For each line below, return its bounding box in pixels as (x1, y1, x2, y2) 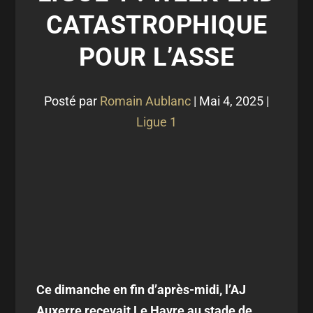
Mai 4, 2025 (199, 94, 263, 108)
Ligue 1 (136, 115, 177, 129)
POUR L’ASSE (78, 43, 235, 72)
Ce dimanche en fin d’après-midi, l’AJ (36, 282, 247, 297)
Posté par (44, 94, 100, 108)
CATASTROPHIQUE (45, 10, 268, 40)
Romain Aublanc (100, 94, 191, 108)
